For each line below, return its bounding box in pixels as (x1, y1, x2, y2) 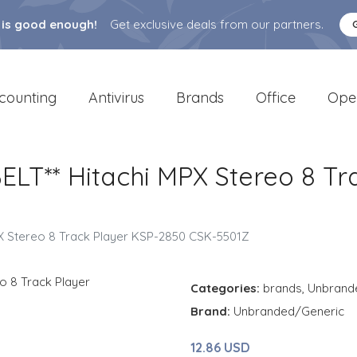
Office (256, 88, 296, 107)
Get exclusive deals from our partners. (110, 17, 324, 32)
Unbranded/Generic (233, 304, 344, 319)
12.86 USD (190, 339, 250, 355)
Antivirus (88, 88, 144, 107)
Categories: (190, 280, 260, 296)
